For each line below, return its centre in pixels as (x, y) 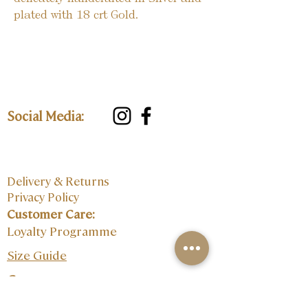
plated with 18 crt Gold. (76, 14)
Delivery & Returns (59, 181)
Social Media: (47, 115)
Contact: (33, 279)
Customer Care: (51, 213)
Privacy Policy (43, 197)
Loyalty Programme (62, 231)
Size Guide (37, 255)
